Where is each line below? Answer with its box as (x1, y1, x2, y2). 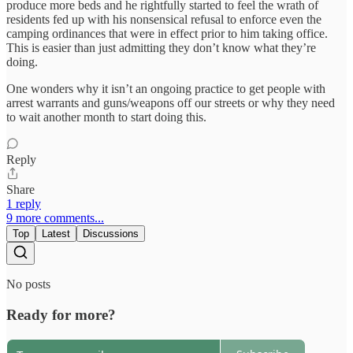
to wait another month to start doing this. (6, 110, 206, 124)
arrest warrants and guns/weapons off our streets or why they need (6, 96, 335, 110)
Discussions (83, 228, 139, 240)
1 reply (6, 197, 41, 211)
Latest (42, 228, 70, 240)
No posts (6, 277, 50, 292)
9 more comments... (6, 211, 104, 225)
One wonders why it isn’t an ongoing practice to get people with (6, 82, 325, 96)
